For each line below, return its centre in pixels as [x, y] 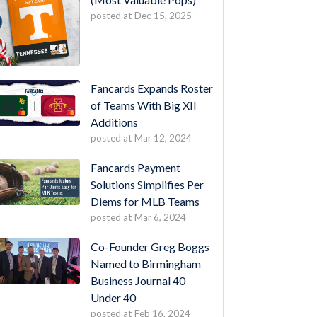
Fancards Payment [135, 168]
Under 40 [113, 298]
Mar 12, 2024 [163, 138]
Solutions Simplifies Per [147, 185]
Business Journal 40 [138, 281]
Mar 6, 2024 [160, 218]
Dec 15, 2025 [163, 16]
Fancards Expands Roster [151, 88]
